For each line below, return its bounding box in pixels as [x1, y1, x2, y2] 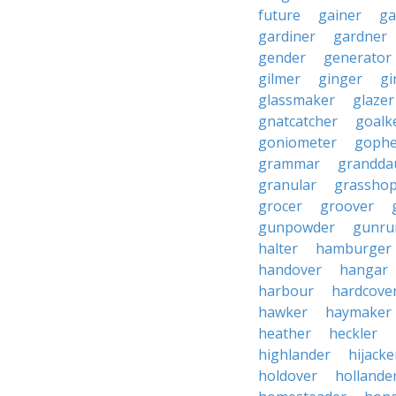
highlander [258, 345, 331, 364]
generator [324, 48, 392, 67]
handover [258, 260, 322, 279]
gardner [333, 27, 387, 46]
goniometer [258, 133, 337, 152]
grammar [258, 154, 320, 173]
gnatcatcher [258, 111, 338, 131]
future [258, 5, 301, 25]
